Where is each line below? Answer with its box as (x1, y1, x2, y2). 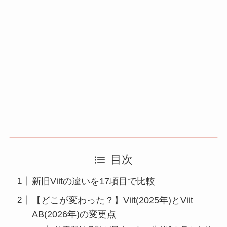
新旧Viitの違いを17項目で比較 (31, 176, 155, 186)
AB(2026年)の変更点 (31, 209, 116, 219)
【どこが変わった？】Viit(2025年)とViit (31, 195, 193, 205)
